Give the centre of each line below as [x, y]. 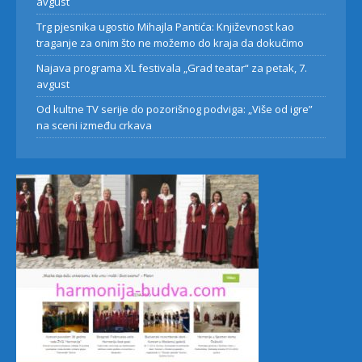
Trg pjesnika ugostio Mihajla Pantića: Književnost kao [165, 27]
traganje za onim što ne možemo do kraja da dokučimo [170, 43]
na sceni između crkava [94, 126]
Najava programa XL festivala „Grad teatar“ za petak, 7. [172, 68]
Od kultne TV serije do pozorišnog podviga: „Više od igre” [175, 109]
